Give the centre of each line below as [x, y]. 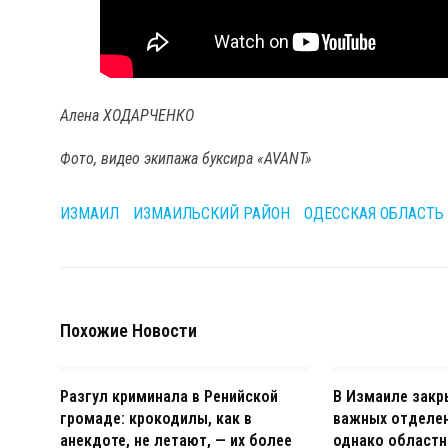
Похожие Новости [128, 330]
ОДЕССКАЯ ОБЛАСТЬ [374, 213]
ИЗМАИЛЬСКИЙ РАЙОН [211, 213]
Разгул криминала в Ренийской [169, 396]
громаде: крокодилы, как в [156, 418]
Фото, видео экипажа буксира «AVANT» [186, 158]
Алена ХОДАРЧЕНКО [127, 115]
